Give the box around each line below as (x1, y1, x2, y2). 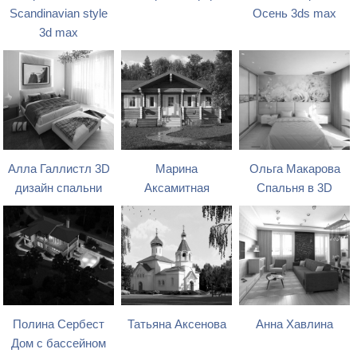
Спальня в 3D (257, 181, 333, 194)
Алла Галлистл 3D (7, 162, 110, 175)
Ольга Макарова (249, 162, 340, 175)
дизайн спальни (15, 181, 103, 194)
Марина (155, 162, 198, 175)
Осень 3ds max (253, 6, 337, 20)
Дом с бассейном (11, 336, 107, 350)
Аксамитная (143, 181, 210, 194)
